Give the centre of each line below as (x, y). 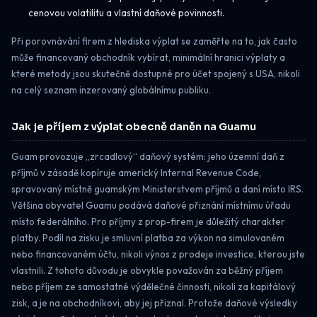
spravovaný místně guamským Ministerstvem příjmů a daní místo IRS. (157, 189)
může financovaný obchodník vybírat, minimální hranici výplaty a (148, 58)
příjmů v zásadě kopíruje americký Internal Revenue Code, (136, 172)
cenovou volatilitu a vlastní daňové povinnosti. (126, 13)
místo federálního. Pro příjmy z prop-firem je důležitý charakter (148, 221)
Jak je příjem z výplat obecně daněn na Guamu (134, 127)
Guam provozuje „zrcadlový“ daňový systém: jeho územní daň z (148, 156)
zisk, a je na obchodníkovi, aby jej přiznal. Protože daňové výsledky (154, 302)
